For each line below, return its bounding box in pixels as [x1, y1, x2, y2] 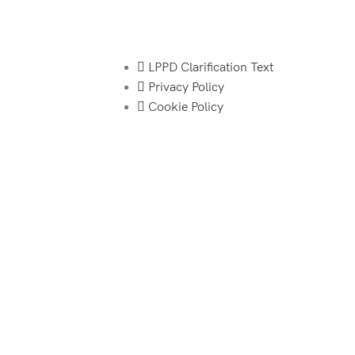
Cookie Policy [148, 100, 223, 115]
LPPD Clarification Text [148, 60, 273, 75]
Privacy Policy [148, 80, 224, 95]
